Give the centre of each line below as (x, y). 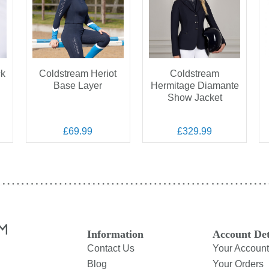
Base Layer (78, 86)
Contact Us (110, 248)
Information (115, 234)
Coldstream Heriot (78, 74)
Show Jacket (195, 98)
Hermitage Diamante (195, 86)
